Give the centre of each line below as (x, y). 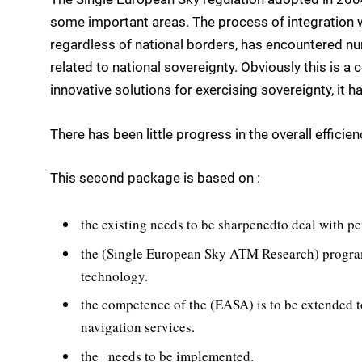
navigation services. (138, 327)
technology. (114, 276)
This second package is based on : (155, 177)
